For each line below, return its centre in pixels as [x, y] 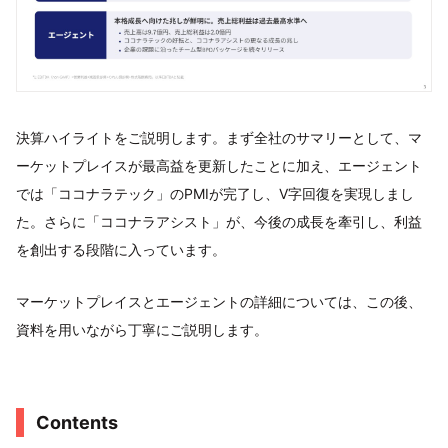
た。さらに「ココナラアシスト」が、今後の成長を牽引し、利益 [219, 221]
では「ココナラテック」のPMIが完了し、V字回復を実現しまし [215, 193]
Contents [77, 422]
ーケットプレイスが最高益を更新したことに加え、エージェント [219, 165]
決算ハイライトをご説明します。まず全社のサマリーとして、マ [219, 137]
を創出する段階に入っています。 [121, 249]
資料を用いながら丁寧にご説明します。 [142, 329]
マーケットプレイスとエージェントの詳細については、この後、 [219, 301]
